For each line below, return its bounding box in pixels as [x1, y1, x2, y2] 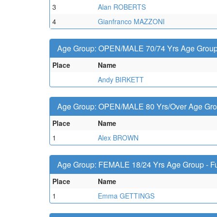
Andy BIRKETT [98, 75, 144, 84]
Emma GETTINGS [98, 191, 155, 201]
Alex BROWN [98, 133, 139, 142]
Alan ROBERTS [98, 2, 146, 12]
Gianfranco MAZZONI [98, 16, 165, 26]
